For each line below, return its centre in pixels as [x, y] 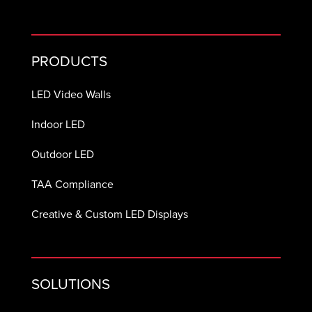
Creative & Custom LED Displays [109, 214]
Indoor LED [58, 125]
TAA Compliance [72, 185]
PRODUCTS [69, 61]
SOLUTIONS [70, 284]
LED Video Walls [71, 95]
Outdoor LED [62, 155]
